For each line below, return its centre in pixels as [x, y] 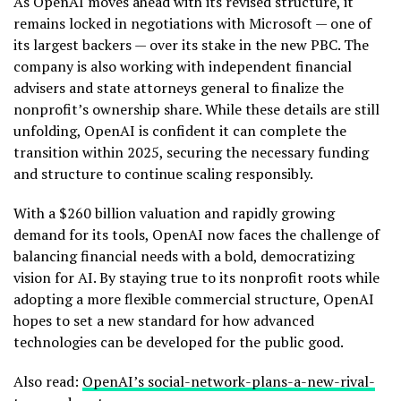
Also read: [48, 381]
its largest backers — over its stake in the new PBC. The [191, 44]
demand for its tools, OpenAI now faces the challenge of [196, 234]
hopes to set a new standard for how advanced [164, 320]
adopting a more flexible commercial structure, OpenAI [194, 299]
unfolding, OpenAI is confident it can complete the [180, 130]
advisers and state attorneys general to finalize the [179, 87]
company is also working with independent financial [183, 66]
